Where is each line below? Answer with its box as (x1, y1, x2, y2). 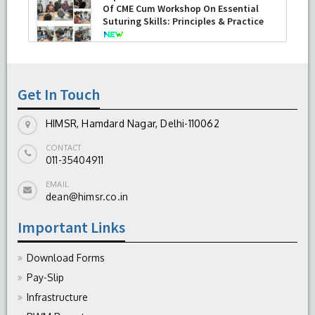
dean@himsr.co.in (46, 190, 129, 202)
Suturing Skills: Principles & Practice (103, 14, 264, 27)
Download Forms (27, 251, 105, 264)
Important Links (18, 217, 125, 237)
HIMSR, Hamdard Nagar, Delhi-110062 (46, 117, 219, 129)
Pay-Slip (27, 271, 64, 283)
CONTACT (46, 142, 82, 153)
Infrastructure (27, 290, 88, 303)
